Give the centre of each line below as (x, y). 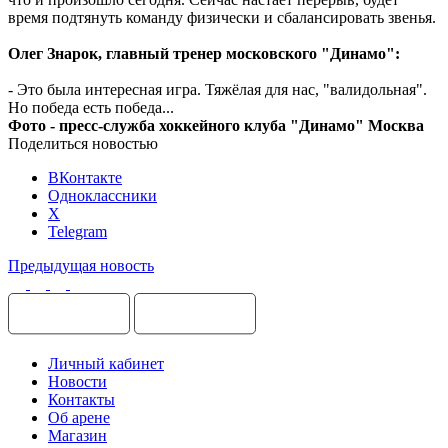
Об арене (79, 417)
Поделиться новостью (83, 143)
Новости (77, 381)
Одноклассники (102, 195)
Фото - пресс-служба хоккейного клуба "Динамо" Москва (216, 125)
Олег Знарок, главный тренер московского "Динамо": (204, 53)
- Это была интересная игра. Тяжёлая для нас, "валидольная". (217, 89)
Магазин (77, 435)
